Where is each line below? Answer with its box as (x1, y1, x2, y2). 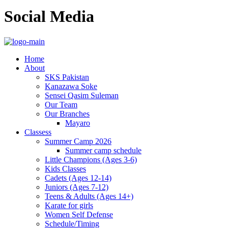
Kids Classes (45, 164, 86, 173)
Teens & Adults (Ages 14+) (45, 191, 133, 201)
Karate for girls (45, 201, 93, 210)
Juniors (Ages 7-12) (45, 182, 108, 191)
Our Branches (45, 109, 90, 118)
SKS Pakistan (45, 72, 89, 81)
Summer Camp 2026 (45, 136, 111, 146)
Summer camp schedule (65, 146, 141, 155)
